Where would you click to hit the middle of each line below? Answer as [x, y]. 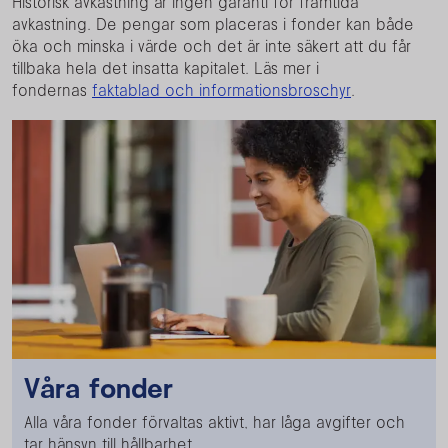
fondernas [52, 90]
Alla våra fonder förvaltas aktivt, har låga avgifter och [214, 421]
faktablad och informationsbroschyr [221, 90]
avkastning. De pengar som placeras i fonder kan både [213, 24]
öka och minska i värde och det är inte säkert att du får [211, 46]
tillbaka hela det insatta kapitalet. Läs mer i [165, 68]
